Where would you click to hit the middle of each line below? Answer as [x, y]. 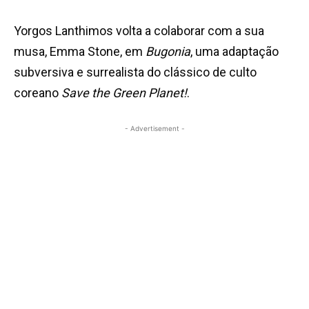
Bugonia [168, 52]
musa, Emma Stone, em [80, 52]
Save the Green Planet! [124, 93]
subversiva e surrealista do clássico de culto [135, 72]
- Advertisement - [154, 129]
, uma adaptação [235, 52]
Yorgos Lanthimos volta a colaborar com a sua [139, 31]
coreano [38, 93]
